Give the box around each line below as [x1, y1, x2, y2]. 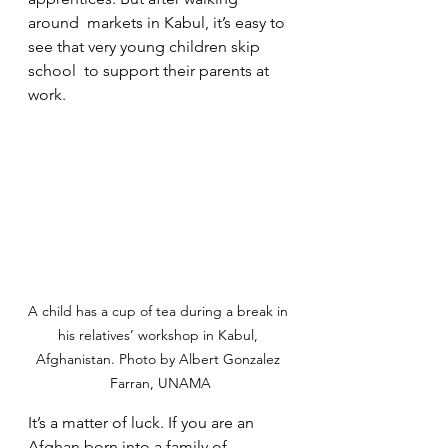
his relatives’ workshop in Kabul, [58, 326, 262, 345]
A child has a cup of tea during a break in [28, 302, 292, 321]
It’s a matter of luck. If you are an [28, 413, 258, 433]
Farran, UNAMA [109, 374, 211, 393]
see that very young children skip [28, 37, 264, 56]
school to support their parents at [28, 61, 273, 80]
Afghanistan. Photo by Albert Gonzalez [36, 350, 284, 369]
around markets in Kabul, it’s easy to [28, 13, 289, 32]
